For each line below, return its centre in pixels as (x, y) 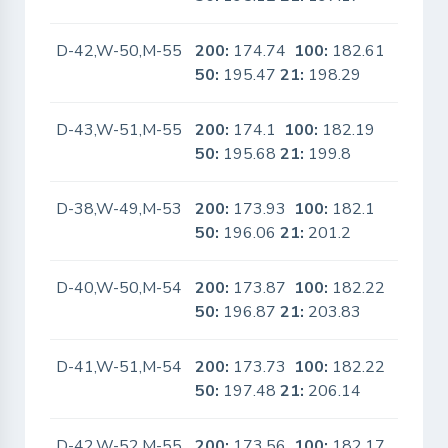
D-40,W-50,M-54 (119, 288)
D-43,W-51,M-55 (119, 130)
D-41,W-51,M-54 (119, 367)
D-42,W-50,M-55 (119, 51)
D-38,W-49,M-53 (119, 209)
